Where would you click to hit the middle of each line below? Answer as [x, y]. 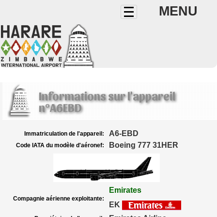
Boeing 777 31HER [144, 145]
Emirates [125, 190]
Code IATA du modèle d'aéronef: [60, 145]
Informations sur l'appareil [107, 95]
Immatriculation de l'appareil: [64, 134]
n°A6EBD [60, 107]
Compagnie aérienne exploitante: [59, 199]
